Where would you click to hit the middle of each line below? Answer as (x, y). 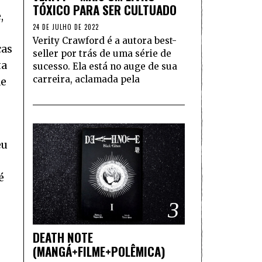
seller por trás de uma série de (102, 54)
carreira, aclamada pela (86, 80)
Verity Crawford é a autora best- (105, 41)
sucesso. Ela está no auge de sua (105, 67)
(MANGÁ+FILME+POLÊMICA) (99, 251)
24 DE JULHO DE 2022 (66, 27)
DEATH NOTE (63, 237)
